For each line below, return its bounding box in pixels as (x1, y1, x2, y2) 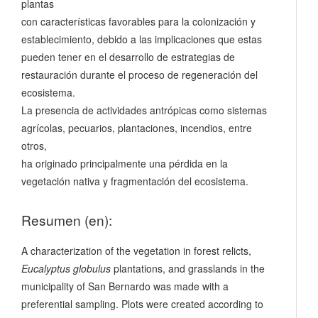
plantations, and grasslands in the (111, 261, 265, 275)
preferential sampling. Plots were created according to (21, 296, 263, 311)
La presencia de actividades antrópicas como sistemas (21, 102, 267, 117)
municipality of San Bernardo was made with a (21, 278, 229, 293)
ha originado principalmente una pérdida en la (21, 155, 228, 170)
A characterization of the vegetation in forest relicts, (21, 243, 251, 258)
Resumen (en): (21, 209, 112, 229)
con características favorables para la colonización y (21, 13, 256, 28)
